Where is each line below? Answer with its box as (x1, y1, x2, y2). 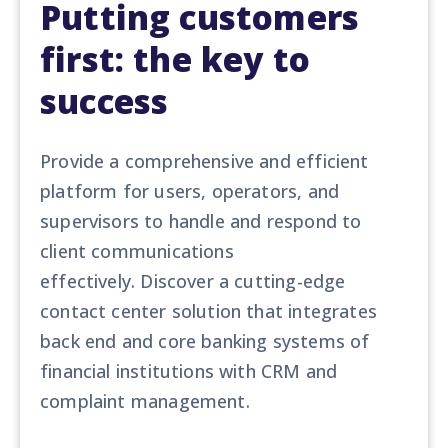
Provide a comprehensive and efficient (40, 148, 369, 173)
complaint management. (40, 388, 250, 413)
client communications (40, 238, 234, 263)
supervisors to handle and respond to (40, 208, 362, 233)
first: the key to (40, 36, 311, 82)
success (40, 78, 169, 124)
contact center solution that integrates (40, 298, 378, 323)
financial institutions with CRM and (40, 358, 338, 383)
